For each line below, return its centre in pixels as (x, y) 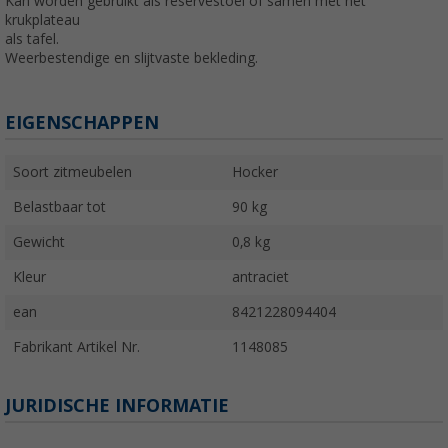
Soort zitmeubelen (72, 171)
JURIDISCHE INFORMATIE (117, 405)
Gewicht (39, 241)
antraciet (260, 276)
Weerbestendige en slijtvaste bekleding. (131, 57)
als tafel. (32, 38)
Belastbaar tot (59, 206)
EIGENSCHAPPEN (82, 122)
